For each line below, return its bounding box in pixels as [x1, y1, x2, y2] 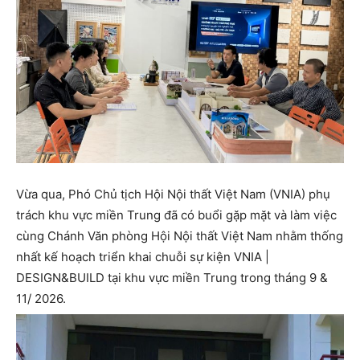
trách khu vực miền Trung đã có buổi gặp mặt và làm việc [16, 207, 337, 223]
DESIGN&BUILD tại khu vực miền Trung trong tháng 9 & [16, 270, 328, 286]
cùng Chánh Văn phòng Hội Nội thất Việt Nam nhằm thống [16, 228, 343, 244]
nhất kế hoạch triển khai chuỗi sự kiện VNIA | [16, 249, 269, 265]
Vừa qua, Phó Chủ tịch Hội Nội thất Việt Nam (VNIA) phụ [16, 186, 330, 202]
